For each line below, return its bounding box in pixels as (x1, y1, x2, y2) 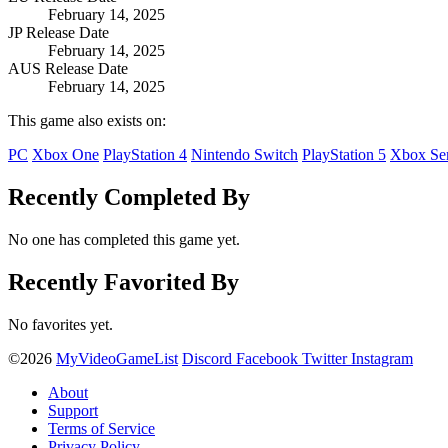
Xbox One (32, 146, 99, 164)
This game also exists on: (8, 112, 166, 130)
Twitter (302, 350, 347, 368)
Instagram (351, 350, 413, 368)
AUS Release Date (8, 60, 128, 78)
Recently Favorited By (8, 269, 239, 296)
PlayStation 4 (103, 146, 187, 164)
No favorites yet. (8, 316, 113, 334)
